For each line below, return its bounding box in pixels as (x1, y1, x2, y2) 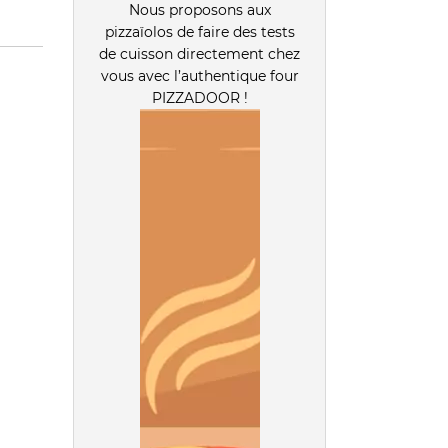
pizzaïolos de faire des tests (104, 23, 295, 42)
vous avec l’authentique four (100, 67, 299, 86)
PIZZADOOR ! (151, 89, 248, 108)
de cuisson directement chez (99, 45, 301, 64)
